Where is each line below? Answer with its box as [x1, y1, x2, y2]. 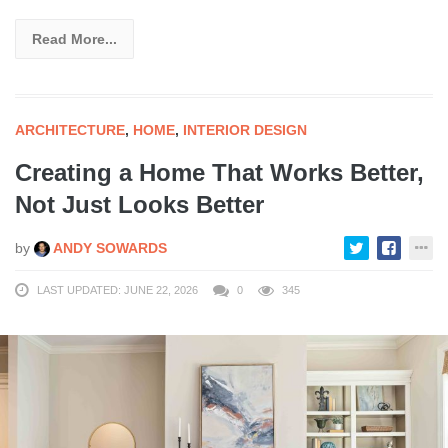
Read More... [32, 31, 117, 48]
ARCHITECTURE [15, 122, 125, 139]
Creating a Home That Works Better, [15, 159, 424, 187]
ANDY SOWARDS [50, 240, 167, 257]
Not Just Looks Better [15, 191, 264, 219]
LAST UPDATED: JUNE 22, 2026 [37, 284, 198, 297]
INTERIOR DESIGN [183, 122, 307, 139]
